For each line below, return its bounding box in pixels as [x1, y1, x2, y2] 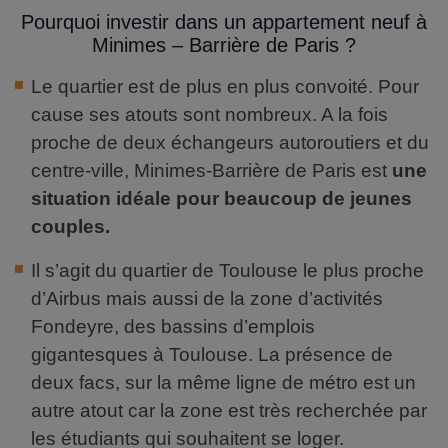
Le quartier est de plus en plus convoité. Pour [31, 76, 419, 98]
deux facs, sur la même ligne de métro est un [31, 372, 416, 394]
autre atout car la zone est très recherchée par [31, 400, 427, 422]
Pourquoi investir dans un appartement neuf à [21, 11, 427, 34]
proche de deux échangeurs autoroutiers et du [31, 132, 429, 154]
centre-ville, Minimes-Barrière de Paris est [31, 160, 392, 182]
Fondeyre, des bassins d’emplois [31, 316, 315, 338]
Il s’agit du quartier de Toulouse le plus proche [31, 260, 424, 282]
